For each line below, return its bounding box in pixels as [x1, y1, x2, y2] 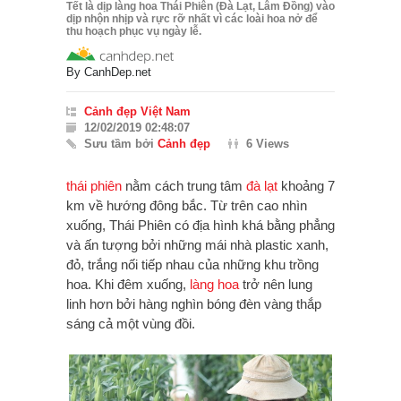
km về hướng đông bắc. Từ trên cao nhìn [66, 197, 307, 213]
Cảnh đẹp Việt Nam [84, 104, 191, 118]
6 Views [246, 136, 289, 150]
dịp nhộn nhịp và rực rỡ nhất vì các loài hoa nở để [66, 12, 318, 25]
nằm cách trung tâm [122, 177, 246, 193]
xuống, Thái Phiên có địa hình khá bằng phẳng [66, 217, 335, 233]
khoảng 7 [277, 177, 335, 193]
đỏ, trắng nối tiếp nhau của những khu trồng [66, 256, 319, 272]
